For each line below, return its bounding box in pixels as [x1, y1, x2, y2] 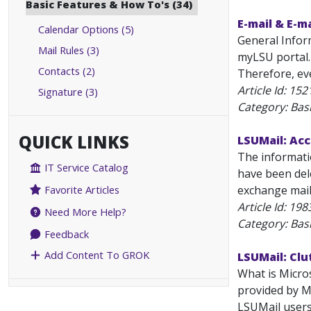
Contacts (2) [38, 64, 95, 78]
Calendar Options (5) [38, 22, 134, 36]
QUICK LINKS [19, 131, 129, 153]
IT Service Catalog [42, 160, 129, 175]
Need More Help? [42, 205, 127, 219]
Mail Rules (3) [38, 43, 99, 57]
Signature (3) [38, 85, 98, 99]
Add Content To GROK [42, 248, 150, 262]
